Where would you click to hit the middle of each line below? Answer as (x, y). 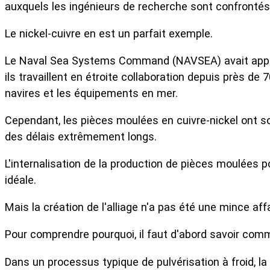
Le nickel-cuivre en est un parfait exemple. (109, 33)
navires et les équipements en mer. (91, 93)
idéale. (20, 180)
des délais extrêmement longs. (81, 136)
